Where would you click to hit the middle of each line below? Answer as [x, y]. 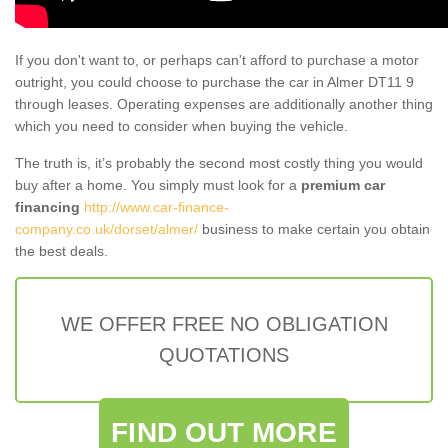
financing [47, 206]
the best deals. [61, 250]
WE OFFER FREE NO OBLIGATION [224, 323]
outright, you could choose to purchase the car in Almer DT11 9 [214, 81]
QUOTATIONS [224, 354]
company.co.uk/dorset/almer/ [106, 228]
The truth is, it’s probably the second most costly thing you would [219, 162]
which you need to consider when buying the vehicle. [181, 125]
